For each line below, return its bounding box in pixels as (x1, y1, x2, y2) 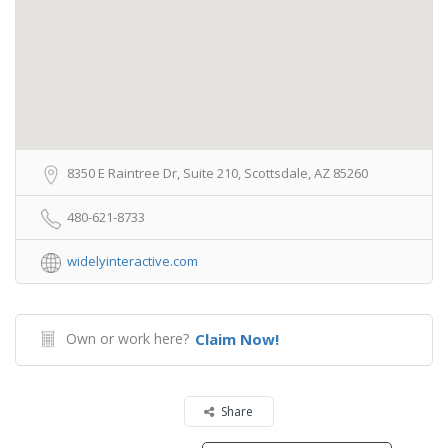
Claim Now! (195, 329, 279, 349)
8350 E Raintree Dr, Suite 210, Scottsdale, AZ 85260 (67, 164, 368, 182)
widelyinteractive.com (67, 252, 198, 270)
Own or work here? (66, 329, 189, 348)
